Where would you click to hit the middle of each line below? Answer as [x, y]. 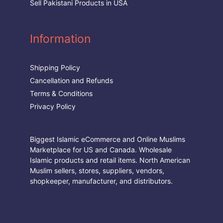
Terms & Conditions [61, 93]
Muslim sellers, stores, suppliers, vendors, [97, 170]
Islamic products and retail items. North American [110, 160]
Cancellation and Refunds [71, 80]
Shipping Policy [55, 67]
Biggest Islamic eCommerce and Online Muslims [108, 139]
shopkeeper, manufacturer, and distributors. [101, 181]
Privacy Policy [53, 106]
